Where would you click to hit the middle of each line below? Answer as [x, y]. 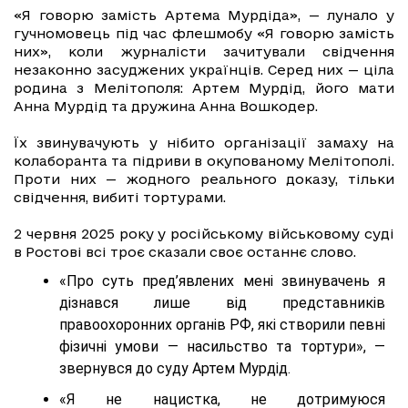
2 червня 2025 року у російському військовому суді [204, 234]
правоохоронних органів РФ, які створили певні [222, 325]
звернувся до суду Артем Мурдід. [175, 369]
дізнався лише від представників [222, 303]
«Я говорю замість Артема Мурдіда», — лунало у [204, 15]
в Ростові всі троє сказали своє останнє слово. [185, 252]
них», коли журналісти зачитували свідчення [204, 52]
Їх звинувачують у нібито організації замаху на [204, 143]
